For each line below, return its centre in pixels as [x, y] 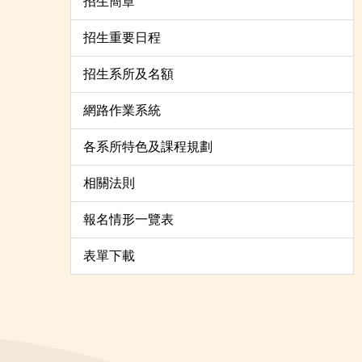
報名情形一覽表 [128, 219]
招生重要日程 [122, 37]
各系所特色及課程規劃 [148, 146]
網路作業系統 [122, 110]
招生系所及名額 [128, 74]
